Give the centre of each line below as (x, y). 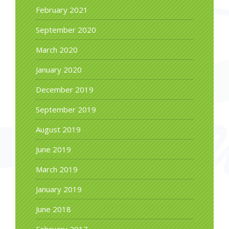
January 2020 (59, 69)
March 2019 (57, 169)
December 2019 (65, 89)
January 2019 (59, 189)
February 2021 (62, 9)
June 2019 (53, 149)
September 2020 (66, 29)
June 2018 (53, 209)
